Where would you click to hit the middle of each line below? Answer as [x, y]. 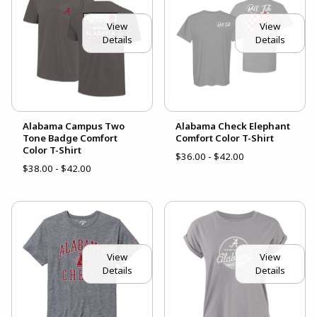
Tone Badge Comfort [70, 138]
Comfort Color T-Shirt [225, 138]
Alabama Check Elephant [233, 126]
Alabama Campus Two [74, 126]
